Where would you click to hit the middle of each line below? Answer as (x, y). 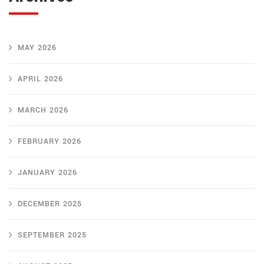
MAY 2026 (37, 48)
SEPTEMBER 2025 (52, 235)
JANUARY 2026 (47, 173)
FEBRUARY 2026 (49, 142)
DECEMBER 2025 (50, 204)
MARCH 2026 (43, 110)
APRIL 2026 (40, 79)
